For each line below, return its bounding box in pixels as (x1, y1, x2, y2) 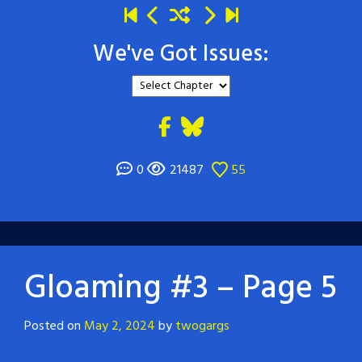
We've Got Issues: (93, 36, 269, 73)
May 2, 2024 (84, 315, 155, 337)
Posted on (24, 315, 84, 337)
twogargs (175, 315, 229, 337)
